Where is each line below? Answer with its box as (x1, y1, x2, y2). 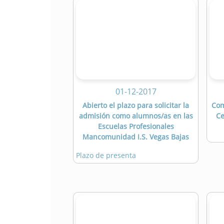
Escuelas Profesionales (97, 121, 174, 131)
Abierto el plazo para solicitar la (82, 100, 189, 110)
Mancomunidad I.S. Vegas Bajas (82, 132, 189, 142)
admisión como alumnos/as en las (78, 111, 193, 121)
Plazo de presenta (76, 150, 136, 160)
